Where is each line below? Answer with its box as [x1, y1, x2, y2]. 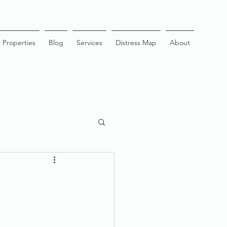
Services [77, 38, 102, 47]
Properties [3, 38, 35, 47]
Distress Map [116, 38, 157, 47]
